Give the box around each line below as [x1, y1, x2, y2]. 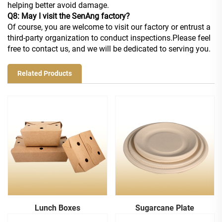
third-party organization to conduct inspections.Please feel [7, 33, 211, 43]
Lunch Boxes [34, 203, 80, 213]
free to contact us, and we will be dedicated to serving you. [7, 44, 211, 54]
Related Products [17, 69, 72, 78]
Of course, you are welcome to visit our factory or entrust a [7, 22, 211, 32]
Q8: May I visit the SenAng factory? [7, 11, 130, 21]
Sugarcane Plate [135, 203, 194, 213]
